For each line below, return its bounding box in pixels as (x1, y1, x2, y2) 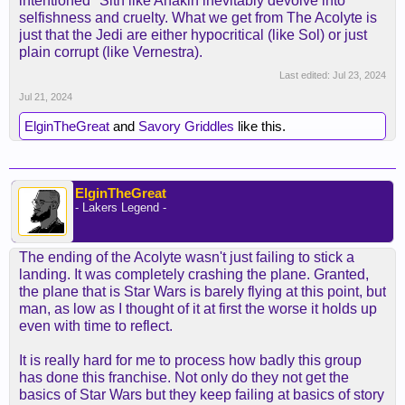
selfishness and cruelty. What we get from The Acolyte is (19, 10, 377, 26)
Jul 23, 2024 (333, 70, 386, 81)
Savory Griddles (138, 118, 234, 135)
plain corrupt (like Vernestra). (19, 44, 202, 61)
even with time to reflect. (19, 318, 173, 334)
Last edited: (279, 70, 333, 81)
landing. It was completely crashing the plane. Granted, (19, 267, 369, 283)
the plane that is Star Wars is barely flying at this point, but (19, 284, 386, 300)
